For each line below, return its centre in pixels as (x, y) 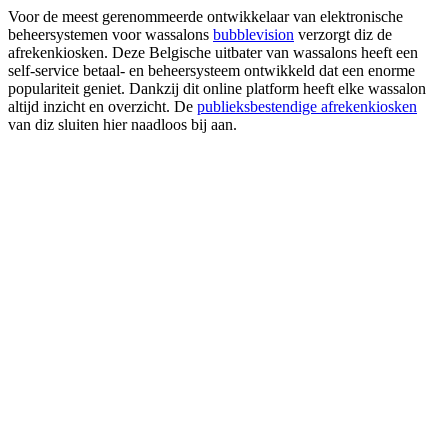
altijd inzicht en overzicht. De (102, 106)
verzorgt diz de (343, 34)
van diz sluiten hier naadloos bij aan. (122, 124)
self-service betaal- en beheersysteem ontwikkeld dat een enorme (211, 70)
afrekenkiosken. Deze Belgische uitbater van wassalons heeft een (213, 52)
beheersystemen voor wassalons (110, 34)
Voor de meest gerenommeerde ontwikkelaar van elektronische (205, 16)
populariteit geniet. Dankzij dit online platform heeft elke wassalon (217, 88)
